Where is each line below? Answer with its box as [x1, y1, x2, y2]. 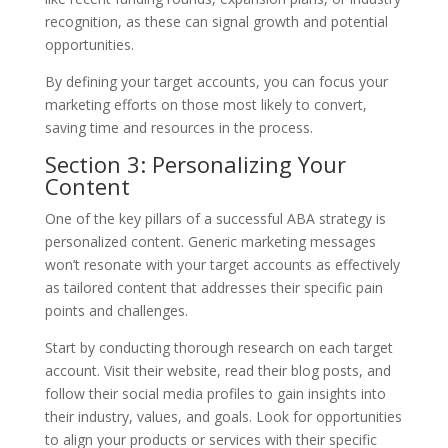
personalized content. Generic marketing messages [44, 231, 376, 251]
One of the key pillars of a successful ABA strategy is [44, 208, 386, 228]
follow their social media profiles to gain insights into [44, 383, 386, 403]
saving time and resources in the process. [44, 117, 313, 137]
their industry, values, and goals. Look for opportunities [44, 406, 402, 426]
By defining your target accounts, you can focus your [44, 71, 388, 91]
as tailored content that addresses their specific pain [44, 277, 383, 297]
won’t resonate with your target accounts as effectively [44, 254, 400, 274]
